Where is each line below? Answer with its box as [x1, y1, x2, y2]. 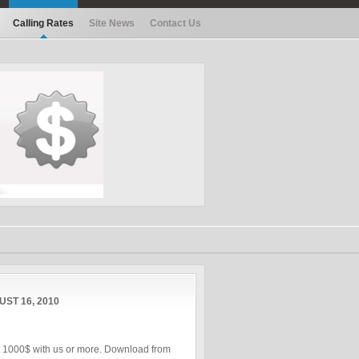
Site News [89, 18, 135, 29]
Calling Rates [13, 18, 74, 29]
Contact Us [150, 18, 201, 29]
